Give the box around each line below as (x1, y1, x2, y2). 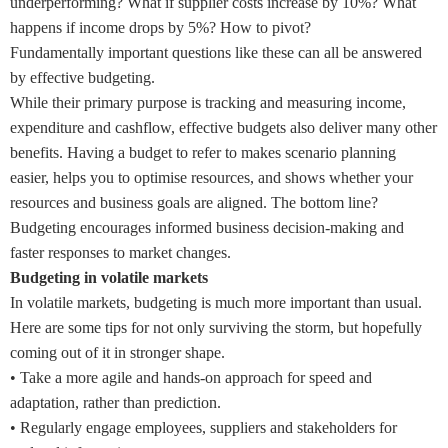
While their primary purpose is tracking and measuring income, (10, 94, 406, 112)
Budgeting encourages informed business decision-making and (10, 219, 404, 237)
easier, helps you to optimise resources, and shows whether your (10, 169, 413, 187)
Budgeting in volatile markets (10, 269, 208, 287)
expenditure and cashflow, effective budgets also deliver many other (10, 119, 437, 137)
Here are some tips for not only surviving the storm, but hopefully (10, 319, 422, 337)
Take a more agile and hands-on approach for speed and (20, 369, 372, 387)
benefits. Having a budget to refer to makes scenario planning (10, 144, 396, 162)
